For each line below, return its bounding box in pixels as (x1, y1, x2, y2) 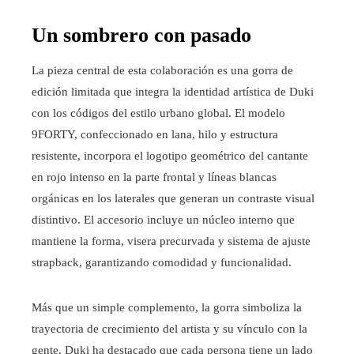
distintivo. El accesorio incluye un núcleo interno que (32, 213, 295, 227)
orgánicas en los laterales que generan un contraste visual (32, 192, 314, 205)
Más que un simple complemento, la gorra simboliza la (32, 301, 302, 314)
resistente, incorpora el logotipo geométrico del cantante (32, 149, 308, 163)
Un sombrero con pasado (32, 24, 251, 47)
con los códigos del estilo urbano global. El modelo (32, 107, 285, 120)
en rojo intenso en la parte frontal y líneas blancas (32, 171, 277, 184)
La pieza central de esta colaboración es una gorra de (32, 64, 293, 77)
